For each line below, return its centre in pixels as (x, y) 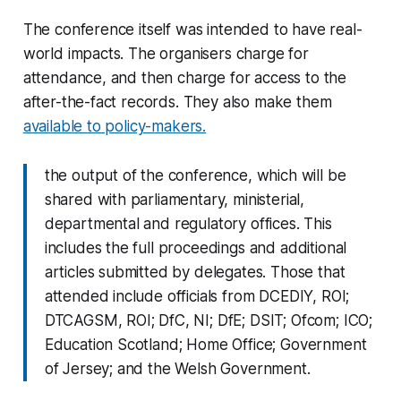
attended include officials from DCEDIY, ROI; (197, 296)
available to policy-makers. (115, 126)
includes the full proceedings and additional (196, 247)
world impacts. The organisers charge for (166, 53)
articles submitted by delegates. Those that (195, 272)
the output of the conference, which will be (195, 175)
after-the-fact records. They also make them (177, 102)
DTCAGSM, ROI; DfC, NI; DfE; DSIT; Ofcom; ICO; (209, 320)
